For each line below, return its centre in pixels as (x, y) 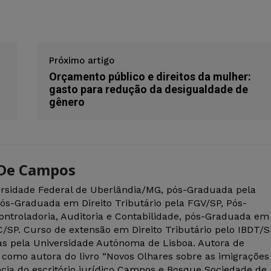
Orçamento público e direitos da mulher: (150, 77)
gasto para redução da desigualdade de (148, 90)
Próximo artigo (81, 61)
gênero (67, 102)
